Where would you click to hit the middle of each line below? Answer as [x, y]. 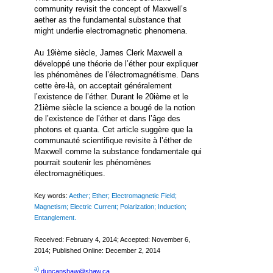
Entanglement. [55, 217]
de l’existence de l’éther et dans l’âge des [107, 118]
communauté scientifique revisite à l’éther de [113, 140]
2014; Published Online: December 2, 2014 [97, 250]
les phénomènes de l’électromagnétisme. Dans [117, 74]
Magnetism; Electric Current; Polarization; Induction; [110, 206]
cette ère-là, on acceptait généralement [103, 85]
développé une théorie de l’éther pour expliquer [116, 63]
